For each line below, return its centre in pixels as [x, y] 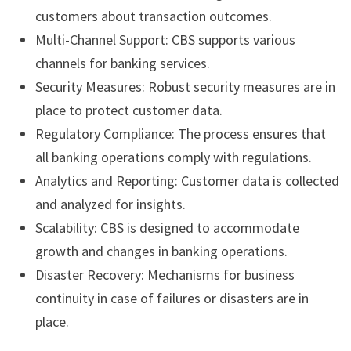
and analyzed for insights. [110, 204]
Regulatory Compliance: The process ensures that [180, 134]
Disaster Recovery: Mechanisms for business [165, 275]
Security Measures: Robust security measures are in [185, 87]
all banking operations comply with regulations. [173, 157]
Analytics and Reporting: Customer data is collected [187, 181]
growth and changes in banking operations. [161, 251]
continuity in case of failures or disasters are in [172, 299]
